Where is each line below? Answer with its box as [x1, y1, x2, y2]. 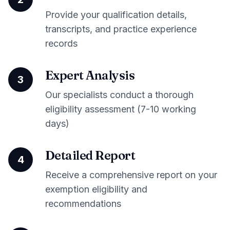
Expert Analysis [45, 68, 135, 83]
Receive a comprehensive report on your [45, 169, 217, 180]
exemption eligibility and [45, 184, 147, 195]
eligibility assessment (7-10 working [45, 104, 196, 114]
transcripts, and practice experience [45, 24, 197, 34]
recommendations [45, 198, 121, 209]
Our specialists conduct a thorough [45, 89, 194, 100]
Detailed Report [45, 148, 136, 163]
